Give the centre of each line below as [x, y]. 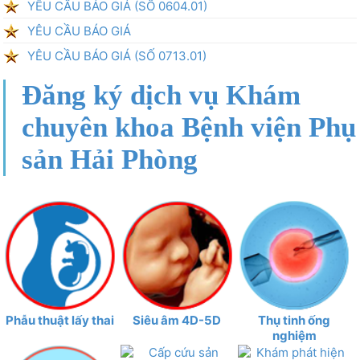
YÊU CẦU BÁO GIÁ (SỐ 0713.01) [117, 55]
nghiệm [294, 336]
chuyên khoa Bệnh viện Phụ [189, 127]
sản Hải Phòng [110, 159]
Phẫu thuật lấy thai [60, 321]
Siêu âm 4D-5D [177, 321]
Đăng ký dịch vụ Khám [162, 95]
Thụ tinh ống [295, 321]
